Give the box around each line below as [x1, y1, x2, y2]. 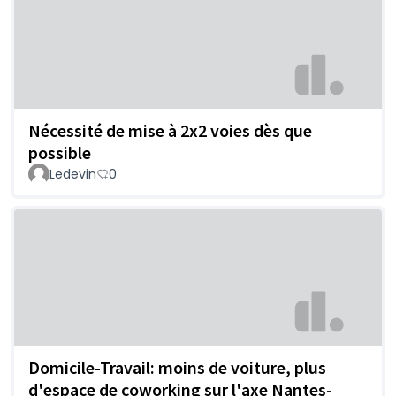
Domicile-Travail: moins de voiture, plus [28, 355, 326, 378]
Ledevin [49, 165, 96, 184]
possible [28, 141, 91, 164]
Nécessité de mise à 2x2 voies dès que [28, 119, 312, 142]
